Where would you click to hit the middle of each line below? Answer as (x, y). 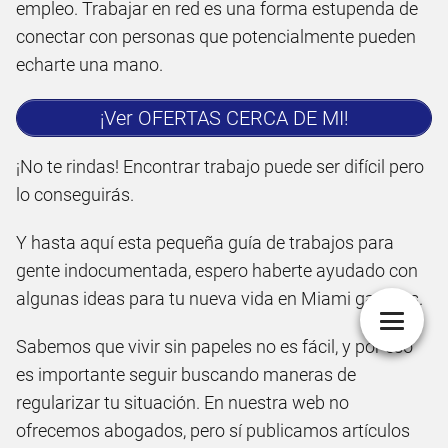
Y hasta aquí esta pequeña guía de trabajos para (205, 242)
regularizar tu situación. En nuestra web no (182, 402)
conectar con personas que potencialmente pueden (216, 36)
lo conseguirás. (75, 194)
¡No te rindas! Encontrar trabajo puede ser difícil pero (220, 166)
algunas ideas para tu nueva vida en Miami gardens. (219, 298)
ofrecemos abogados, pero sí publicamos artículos (213, 430)
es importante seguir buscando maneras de (186, 374)
